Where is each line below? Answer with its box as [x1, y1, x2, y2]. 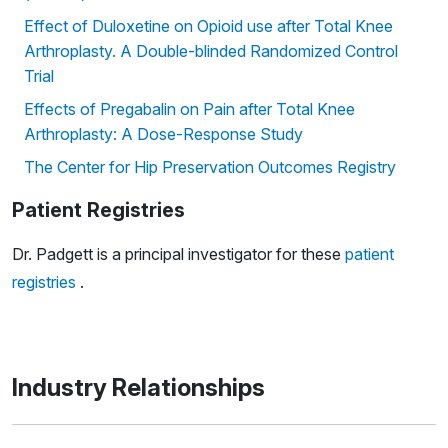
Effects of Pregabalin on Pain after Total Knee [24, 99, 355, 120]
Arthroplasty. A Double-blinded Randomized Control [24, 41, 398, 62]
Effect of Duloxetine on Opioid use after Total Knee [24, 16, 393, 37]
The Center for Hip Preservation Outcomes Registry [24, 157, 396, 178]
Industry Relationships [12, 373, 265, 403]
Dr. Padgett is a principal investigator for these [12, 244, 345, 265]
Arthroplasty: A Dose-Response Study [24, 124, 303, 145]
